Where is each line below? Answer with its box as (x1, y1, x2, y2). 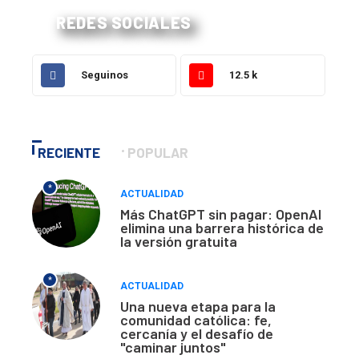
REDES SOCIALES (56, 13, 192, 33)
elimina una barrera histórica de (120, 219, 324, 237)
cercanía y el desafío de (120, 325, 273, 343)
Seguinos (81, 69, 128, 82)
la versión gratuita (120, 232, 237, 251)
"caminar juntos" (120, 338, 226, 357)
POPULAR (127, 144, 188, 161)
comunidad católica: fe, (120, 311, 272, 329)
